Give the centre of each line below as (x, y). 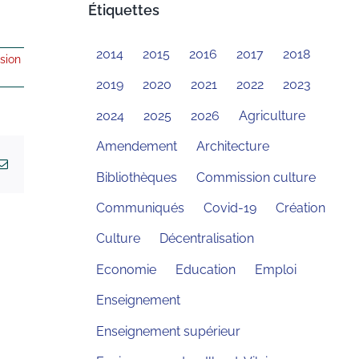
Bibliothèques (136, 177)
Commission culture (256, 177)
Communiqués (140, 208)
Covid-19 (230, 208)
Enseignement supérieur (168, 331)
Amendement (136, 147)
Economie (126, 269)
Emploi (275, 269)
